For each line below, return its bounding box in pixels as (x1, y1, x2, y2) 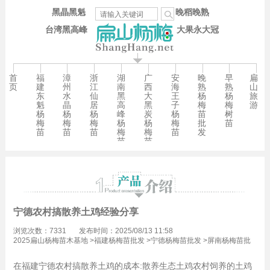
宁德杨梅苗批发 (150, 236, 201, 245)
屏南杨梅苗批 (207, 236, 251, 245)
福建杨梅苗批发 (93, 236, 145, 245)
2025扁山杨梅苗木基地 (13, 236, 88, 245)
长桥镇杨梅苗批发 (26, 245, 84, 254)
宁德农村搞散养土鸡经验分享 (13, 206, 139, 217)
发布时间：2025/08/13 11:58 (78, 226, 173, 235)
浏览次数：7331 (13, 226, 66, 235)
